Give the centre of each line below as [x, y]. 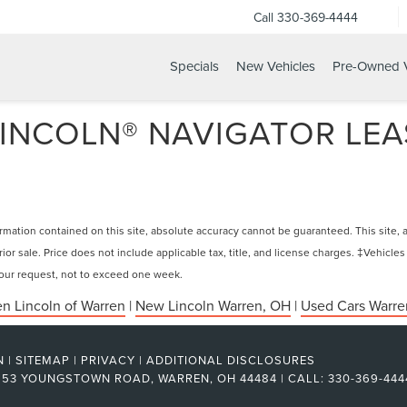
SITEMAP [43, 360]
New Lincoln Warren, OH [213, 305]
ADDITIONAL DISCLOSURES [231, 360]
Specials [194, 66]
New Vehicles [275, 66]
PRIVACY [108, 360]
